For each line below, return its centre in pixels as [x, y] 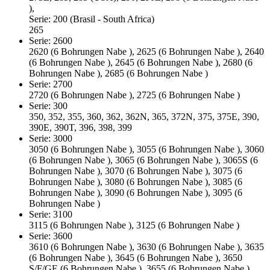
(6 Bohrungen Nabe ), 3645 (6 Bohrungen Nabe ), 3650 [136, 257]
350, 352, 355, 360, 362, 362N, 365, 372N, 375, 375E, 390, [144, 116]
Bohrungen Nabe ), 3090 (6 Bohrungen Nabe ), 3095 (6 [136, 192]
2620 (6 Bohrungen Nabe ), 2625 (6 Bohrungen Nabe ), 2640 [146, 51]
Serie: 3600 [64, 236]
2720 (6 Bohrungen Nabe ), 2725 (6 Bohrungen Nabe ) [134, 95]
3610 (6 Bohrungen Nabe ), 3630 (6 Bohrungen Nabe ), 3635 [146, 246]
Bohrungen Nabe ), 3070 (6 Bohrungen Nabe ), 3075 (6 [136, 171]
